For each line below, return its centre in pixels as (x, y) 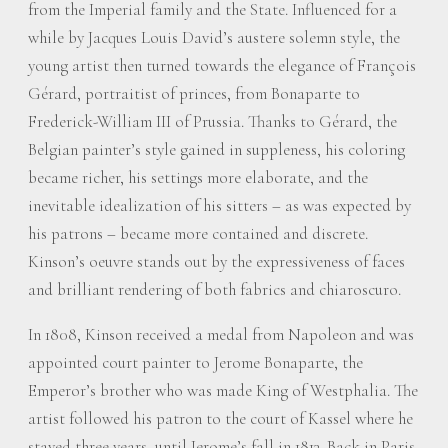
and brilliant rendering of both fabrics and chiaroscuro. (214, 289)
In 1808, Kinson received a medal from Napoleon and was (221, 334)
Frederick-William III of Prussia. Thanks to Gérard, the (212, 121)
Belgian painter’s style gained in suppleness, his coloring (216, 149)
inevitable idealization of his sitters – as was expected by (219, 205)
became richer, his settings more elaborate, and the (198, 177)
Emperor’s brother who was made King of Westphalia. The (223, 390)
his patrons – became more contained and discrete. (198, 233)
